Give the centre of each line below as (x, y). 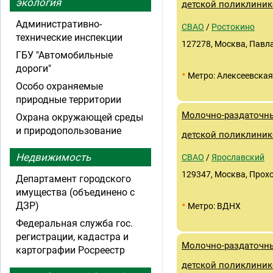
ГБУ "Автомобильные (64, 55)
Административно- (59, 24)
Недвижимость (53, 157)
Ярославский (238, 157)
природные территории (69, 100)
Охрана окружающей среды (80, 117)
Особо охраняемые (59, 86)
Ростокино (233, 27)
